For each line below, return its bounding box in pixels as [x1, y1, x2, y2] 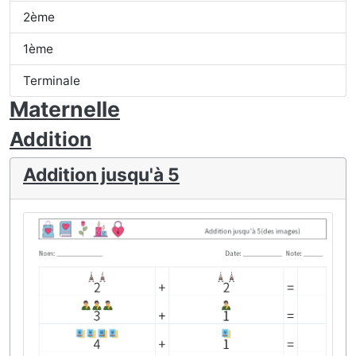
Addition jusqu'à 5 [23, 164, 180, 186]
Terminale [23, 73, 80, 88]
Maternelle [10, 96, 120, 122]
